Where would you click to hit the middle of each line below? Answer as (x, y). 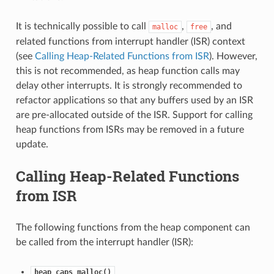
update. (32, 144)
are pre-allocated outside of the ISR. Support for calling (134, 115)
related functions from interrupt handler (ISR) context (130, 41)
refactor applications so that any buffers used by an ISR (134, 100)
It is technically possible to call (82, 26)
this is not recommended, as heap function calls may (128, 71)
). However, (233, 56)
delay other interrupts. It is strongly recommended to (129, 85)
